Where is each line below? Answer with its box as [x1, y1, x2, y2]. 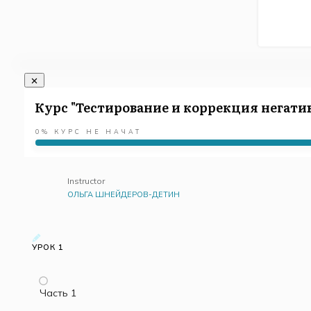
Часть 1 [40, 287, 76, 300]
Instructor [67, 176, 105, 187]
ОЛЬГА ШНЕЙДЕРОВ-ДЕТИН [67, 190, 180, 200]
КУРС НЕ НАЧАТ [54, 128, 142, 136]
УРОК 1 [32, 242, 64, 253]
